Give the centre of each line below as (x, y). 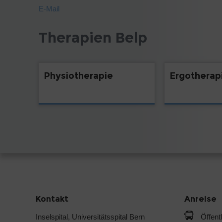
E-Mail (49, 8)
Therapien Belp (93, 38)
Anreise (200, 199)
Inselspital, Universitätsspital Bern (90, 217)
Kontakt (52, 199)
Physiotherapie (78, 76)
